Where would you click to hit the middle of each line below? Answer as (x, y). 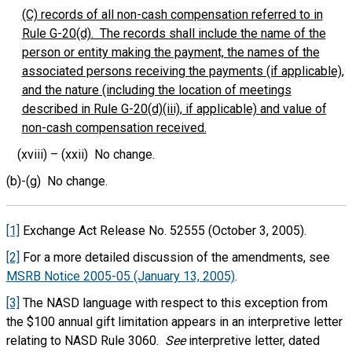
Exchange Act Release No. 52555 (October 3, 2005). (163, 231)
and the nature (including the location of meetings (156, 90)
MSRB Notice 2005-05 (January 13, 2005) (120, 276)
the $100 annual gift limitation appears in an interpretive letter (174, 322)
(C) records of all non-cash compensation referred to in (172, 15)
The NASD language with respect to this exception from (173, 303)
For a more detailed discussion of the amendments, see (174, 257)
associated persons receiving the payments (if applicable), (183, 71)
